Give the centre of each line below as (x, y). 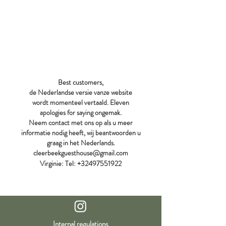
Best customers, (81, 82)
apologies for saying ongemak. (81, 112)
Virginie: (52, 163)
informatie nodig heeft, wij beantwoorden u (81, 133)
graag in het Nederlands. (81, 143)
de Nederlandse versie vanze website (81, 92)
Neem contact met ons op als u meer (81, 123)
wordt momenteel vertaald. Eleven (81, 102)
